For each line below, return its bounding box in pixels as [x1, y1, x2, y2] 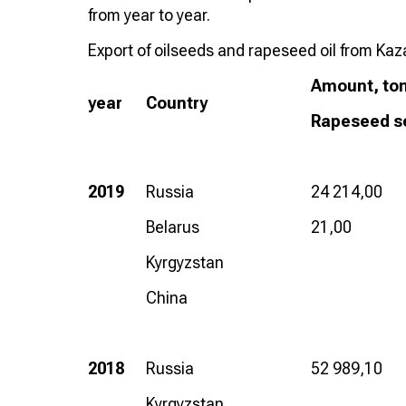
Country [146, 92, 208, 112]
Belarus [146, 217, 199, 237]
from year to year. [88, 5, 210, 24]
